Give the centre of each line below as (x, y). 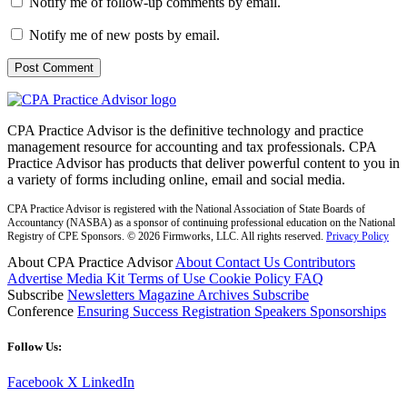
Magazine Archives (195, 294)
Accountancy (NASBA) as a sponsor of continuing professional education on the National (201, 222)
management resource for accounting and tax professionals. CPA (192, 146)
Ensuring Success (129, 311)
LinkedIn (108, 382)
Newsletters (103, 294)
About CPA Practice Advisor (91, 262)
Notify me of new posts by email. (124, 35)
